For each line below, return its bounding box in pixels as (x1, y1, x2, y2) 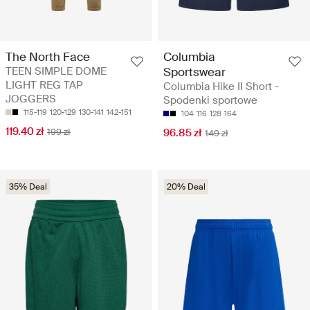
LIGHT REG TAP (6, 78, 83, 93)
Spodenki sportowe (163, 93, 257, 108)
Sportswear (163, 64, 226, 80)
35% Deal (9, 181, 47, 193)
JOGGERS (6, 92, 56, 107)
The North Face (6, 49, 90, 65)
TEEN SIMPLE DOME (6, 64, 107, 79)
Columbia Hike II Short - (163, 80, 279, 94)
